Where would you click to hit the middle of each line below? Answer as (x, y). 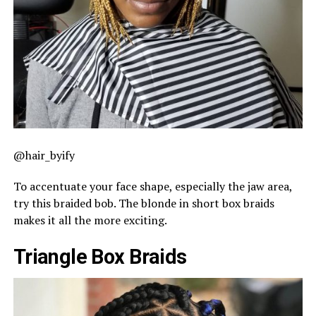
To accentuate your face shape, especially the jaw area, (152, 187)
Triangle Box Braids (100, 257)
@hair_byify (44, 156)
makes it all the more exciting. (90, 220)
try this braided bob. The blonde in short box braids (144, 203)
